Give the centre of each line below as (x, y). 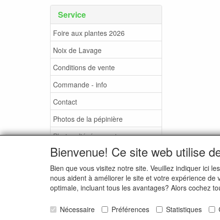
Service (72, 15)
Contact (65, 101)
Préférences (130, 209)
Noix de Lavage (77, 50)
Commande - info (80, 84)
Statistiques (184, 209)
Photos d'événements (87, 136)
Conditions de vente (84, 67)
